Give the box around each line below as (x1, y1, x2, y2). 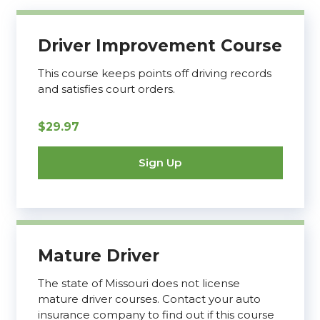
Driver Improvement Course (37, 35, 282, 56)
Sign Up (139, 156, 181, 170)
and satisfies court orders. (37, 82, 175, 96)
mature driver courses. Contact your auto (37, 292, 261, 306)
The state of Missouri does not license (37, 276, 240, 291)
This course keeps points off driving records (37, 66, 271, 81)
